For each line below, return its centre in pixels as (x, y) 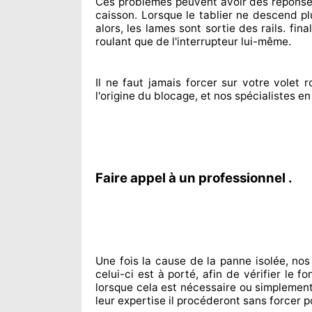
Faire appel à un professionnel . (194, 178)
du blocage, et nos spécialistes (215, 96)
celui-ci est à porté (146, 274)
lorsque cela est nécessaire (166, 287)
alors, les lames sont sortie (165, 28)
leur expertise (131, 301)
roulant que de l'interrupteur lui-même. (193, 41)
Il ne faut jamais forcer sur (167, 83)
